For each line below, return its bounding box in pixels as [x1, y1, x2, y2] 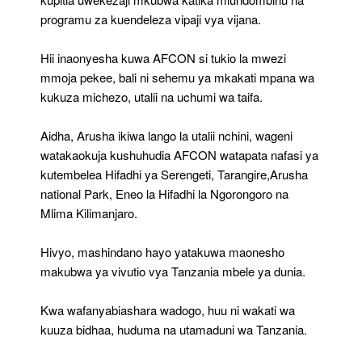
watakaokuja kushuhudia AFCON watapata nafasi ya [40, 146, 318, 164]
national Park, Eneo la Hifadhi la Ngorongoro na [40, 185, 288, 203]
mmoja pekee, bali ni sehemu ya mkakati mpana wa [40, 69, 314, 86]
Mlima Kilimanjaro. [40, 204, 137, 222]
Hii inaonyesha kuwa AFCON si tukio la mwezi [40, 49, 286, 67]
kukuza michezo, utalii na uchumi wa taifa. [40, 88, 263, 106]
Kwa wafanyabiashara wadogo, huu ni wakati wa [40, 301, 295, 319]
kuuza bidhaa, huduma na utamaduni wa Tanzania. [40, 321, 307, 339]
